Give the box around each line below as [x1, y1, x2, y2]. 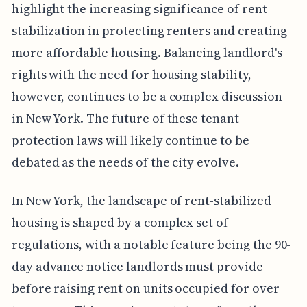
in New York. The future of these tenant [11, 110, 239, 127]
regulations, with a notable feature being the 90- [11, 236, 291, 254]
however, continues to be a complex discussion [11, 88, 282, 106]
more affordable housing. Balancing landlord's [11, 44, 282, 62]
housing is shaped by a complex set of [11, 214, 229, 232]
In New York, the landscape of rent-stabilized [11, 192, 271, 210]
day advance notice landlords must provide [11, 258, 263, 275]
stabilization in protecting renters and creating [11, 22, 287, 40]
